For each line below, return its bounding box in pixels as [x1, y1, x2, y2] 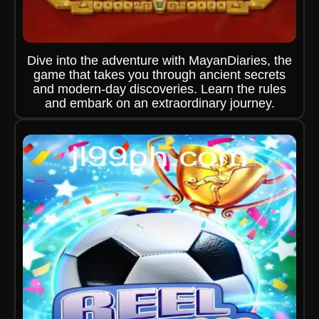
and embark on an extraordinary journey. [44, 96, 275, 110]
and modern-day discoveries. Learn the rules [33, 82, 286, 96]
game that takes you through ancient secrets [33, 68, 286, 82]
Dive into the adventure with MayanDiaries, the [27, 53, 292, 68]
